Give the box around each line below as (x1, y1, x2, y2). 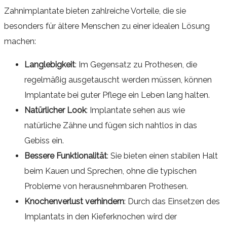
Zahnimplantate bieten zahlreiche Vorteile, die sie (4, 6, 186, 16)
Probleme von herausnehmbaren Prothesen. (24, 181, 188, 191)
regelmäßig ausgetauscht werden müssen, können (24, 74, 212, 85)
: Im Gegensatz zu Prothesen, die (75, 59, 197, 69)
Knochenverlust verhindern (24, 196, 124, 206)
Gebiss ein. (24, 135, 64, 145)
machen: (4, 36, 36, 46)
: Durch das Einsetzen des (124, 196, 220, 206)
